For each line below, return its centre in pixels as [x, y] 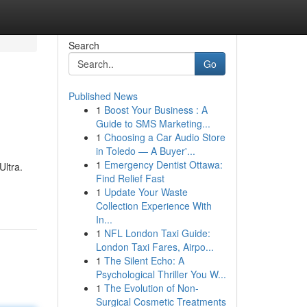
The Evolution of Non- [151, 288]
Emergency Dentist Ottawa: [163, 164]
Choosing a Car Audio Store [164, 137]
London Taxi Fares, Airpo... [155, 247]
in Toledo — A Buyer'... [145, 151]
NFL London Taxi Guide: [157, 233]
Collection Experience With [153, 206]
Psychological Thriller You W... [161, 274]
